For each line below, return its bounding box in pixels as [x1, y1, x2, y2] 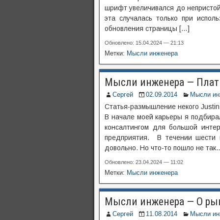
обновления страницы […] [105, 25, 190, 32]
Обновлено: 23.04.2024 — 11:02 [105, 159, 183, 165]
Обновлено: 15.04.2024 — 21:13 [105, 40, 184, 46]
